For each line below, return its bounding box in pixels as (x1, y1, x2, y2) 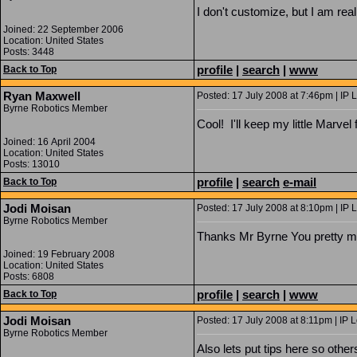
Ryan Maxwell (3, 89, 80, 103)
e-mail (283, 175, 316, 189)
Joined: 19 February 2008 (3, 249, 115, 260)
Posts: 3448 (3, 46, 54, 57)
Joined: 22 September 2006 (3, 24, 124, 35)
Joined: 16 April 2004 (3, 136, 96, 147)
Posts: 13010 (3, 159, 60, 170)
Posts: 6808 (3, 271, 54, 282)
